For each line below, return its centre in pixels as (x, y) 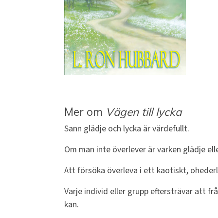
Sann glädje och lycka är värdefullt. (127, 129)
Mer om (85, 112)
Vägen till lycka (144, 112)
